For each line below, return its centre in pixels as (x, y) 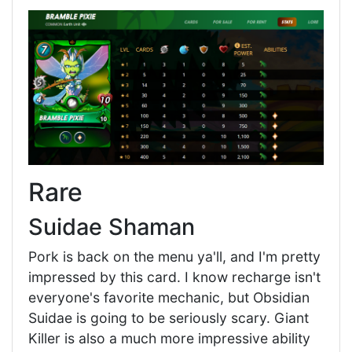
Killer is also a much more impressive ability (169, 338)
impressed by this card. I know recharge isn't (174, 277)
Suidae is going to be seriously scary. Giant (169, 317)
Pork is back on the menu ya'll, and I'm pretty (174, 256)
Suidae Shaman (112, 226)
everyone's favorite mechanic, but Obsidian (169, 297)
